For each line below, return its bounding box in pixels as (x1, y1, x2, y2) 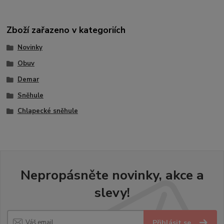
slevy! (94, 183, 130, 201)
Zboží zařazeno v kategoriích (6, 24, 126, 36)
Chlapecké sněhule (17, 106, 78, 116)
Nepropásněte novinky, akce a (20, 165, 204, 184)
